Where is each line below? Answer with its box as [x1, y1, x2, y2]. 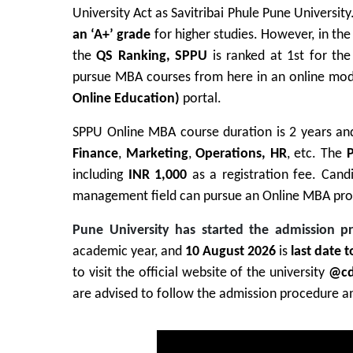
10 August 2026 [185, 244, 277, 260]
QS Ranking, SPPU [96, 49, 208, 65]
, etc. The [286, 147, 347, 162]
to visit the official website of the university [72, 266, 329, 281]
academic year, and [72, 244, 186, 260]
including [72, 168, 123, 184]
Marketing [125, 147, 188, 162]
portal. [180, 91, 221, 107]
